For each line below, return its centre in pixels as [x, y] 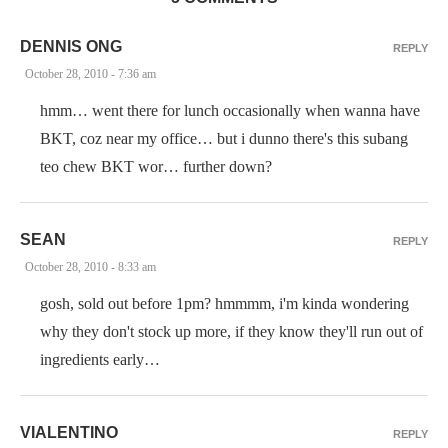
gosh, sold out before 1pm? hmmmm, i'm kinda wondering [224, 303]
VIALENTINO [69, 432]
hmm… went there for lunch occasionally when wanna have [230, 110]
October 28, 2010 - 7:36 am [90, 74]
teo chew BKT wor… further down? [156, 166]
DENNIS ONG [71, 46]
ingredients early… [100, 359]
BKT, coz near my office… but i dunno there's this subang [224, 138]
